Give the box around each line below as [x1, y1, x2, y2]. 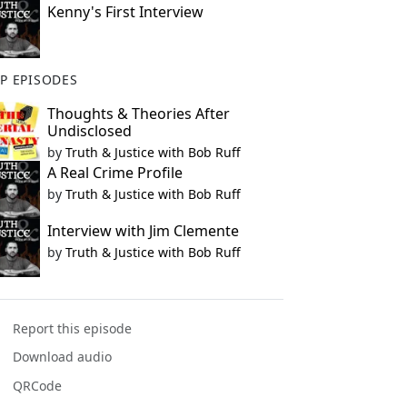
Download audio [13, 348, 113, 366]
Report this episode [13, 320, 133, 338]
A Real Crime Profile [46, 163, 183, 183]
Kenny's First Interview [46, 2, 203, 22]
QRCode [13, 376, 63, 394]
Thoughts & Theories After [46, 104, 230, 124]
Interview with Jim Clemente [46, 221, 239, 241]
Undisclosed [46, 121, 132, 141]
